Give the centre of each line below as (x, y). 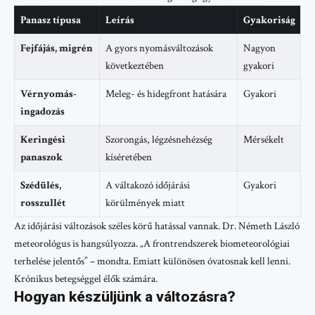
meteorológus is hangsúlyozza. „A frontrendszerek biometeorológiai (152, 244)
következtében (134, 66)
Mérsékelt (263, 140)
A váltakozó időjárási (147, 186)
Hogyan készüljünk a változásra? (125, 297)
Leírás (120, 20)
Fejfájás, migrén (56, 49)
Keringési (43, 140)
